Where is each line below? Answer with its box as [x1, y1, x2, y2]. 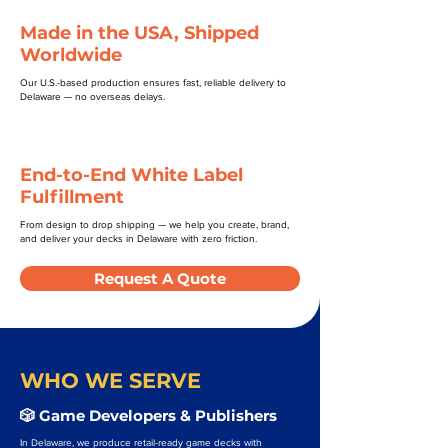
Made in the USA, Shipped [20, 22, 259, 44]
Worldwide [20, 44, 122, 66]
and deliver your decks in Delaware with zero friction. [20, 233, 257, 244]
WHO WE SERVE [20, 368, 201, 393]
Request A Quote [94, 269, 226, 288]
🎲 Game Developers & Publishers [20, 406, 277, 425]
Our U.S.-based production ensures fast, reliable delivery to [20, 77, 286, 88]
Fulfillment [20, 186, 124, 208]
